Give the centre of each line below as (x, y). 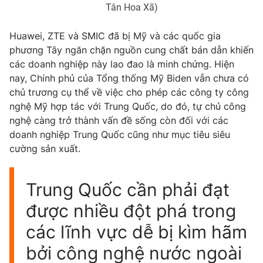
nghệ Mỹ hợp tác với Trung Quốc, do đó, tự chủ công (128, 106)
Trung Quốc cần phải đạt (128, 189)
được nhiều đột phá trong (131, 210)
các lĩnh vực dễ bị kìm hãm (136, 232)
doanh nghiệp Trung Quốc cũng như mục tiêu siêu (120, 134)
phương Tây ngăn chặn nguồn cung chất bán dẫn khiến (131, 50)
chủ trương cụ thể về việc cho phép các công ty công (129, 92)
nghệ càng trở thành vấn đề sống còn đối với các (119, 120)
